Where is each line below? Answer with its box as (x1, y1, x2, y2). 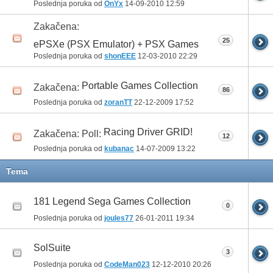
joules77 (104, 213, 133, 222)
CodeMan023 (104, 260, 150, 269)
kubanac (104, 144, 134, 153)
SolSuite (34, 243, 71, 253)
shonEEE (104, 51, 136, 60)
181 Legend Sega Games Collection (34, 196, 191, 207)
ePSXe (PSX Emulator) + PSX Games (34, 38, 199, 49)
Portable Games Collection (82, 80, 198, 91)
